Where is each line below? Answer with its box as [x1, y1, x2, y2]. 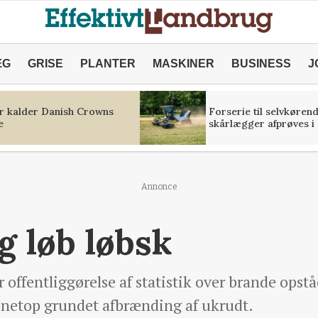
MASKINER [152, 57, 214, 70]
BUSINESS [231, 57, 291, 70]
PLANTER [79, 57, 136, 70]
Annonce [141, 182, 177, 192]
